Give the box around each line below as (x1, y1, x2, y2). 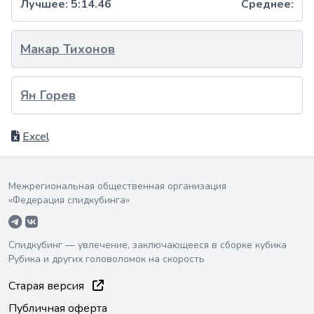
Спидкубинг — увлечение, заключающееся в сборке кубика (8, 238, 287, 252)
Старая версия (8, 278, 87, 294)
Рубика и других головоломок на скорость (8, 252, 205, 266)
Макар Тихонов (20, 41, 115, 57)
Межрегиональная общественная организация (8, 179, 226, 193)
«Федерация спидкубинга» (8, 193, 130, 207)
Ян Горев (20, 87, 76, 104)
